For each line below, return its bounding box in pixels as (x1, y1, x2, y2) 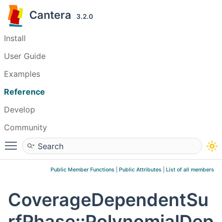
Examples (4, 69, 40, 79)
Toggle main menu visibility (22, 136, 124, 146)
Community (4, 122, 47, 132)
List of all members (166, 166, 214, 173)
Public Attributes (119, 166, 162, 173)
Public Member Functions (51, 166, 114, 173)
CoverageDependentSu (8, 189, 209, 211)
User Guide (4, 51, 46, 61)
